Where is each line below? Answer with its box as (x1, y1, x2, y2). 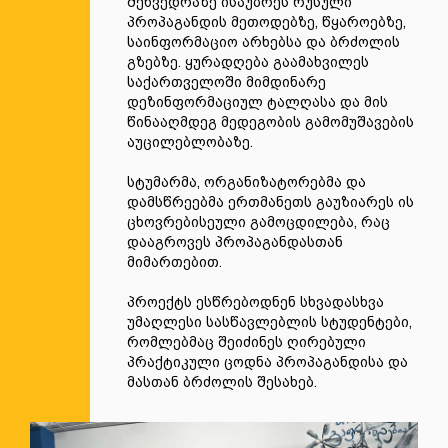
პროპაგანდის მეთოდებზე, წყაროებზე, (127, 14, 406, 30)
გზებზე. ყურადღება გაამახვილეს (127, 54, 369, 70)
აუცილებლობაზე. (127, 134, 253, 150)
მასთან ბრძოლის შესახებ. (127, 374, 317, 390)
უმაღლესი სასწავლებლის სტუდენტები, (127, 314, 412, 330)
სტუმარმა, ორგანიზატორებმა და (127, 174, 366, 190)
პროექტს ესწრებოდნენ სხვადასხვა (127, 294, 384, 310)
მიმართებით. (127, 254, 222, 270)
